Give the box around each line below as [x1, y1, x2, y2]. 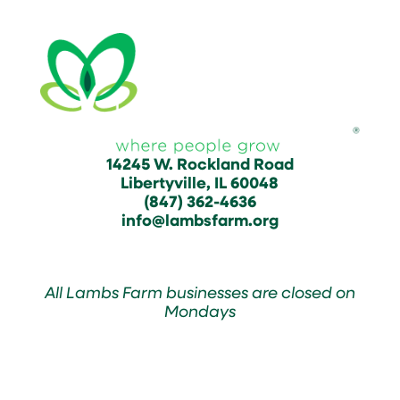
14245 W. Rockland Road [105, 153, 294, 175]
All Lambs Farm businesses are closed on [44, 281, 355, 304]
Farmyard [162, 372, 237, 395]
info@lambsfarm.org [121, 209, 279, 231]
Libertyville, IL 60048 [121, 171, 279, 194]
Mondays [163, 300, 236, 322]
